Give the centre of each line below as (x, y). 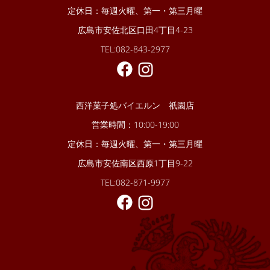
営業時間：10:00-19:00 (135, 125)
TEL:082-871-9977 (135, 183)
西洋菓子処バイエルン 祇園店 (135, 105)
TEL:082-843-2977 (135, 49)
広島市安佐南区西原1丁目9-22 (135, 163)
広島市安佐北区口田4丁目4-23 (135, 30)
